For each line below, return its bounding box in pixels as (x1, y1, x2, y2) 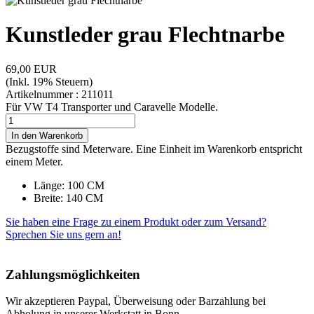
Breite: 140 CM (34, 191, 103, 204)
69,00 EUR (6, 62, 57, 75)
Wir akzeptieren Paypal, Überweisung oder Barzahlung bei (6, 295, 266, 308)
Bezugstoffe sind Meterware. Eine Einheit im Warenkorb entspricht (6, 142, 302, 155)
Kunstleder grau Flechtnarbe (6, 22, 285, 48)
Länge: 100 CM (34, 179, 104, 191)
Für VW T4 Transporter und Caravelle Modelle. (6, 100, 218, 113)
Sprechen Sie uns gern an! (6, 228, 121, 240)
